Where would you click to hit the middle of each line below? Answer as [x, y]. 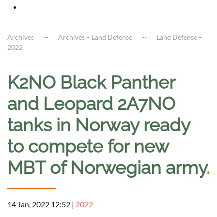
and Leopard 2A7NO [91, 104]
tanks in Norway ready [99, 125]
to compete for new [88, 147]
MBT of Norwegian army [107, 168]
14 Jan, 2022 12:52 [39, 204]
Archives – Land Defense [95, 37]
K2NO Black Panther [91, 83]
